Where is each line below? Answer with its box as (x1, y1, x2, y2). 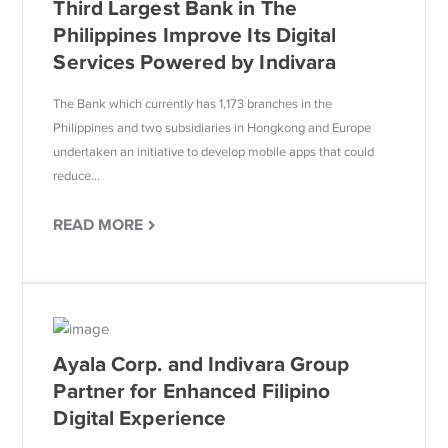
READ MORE (53, 215, 144, 234)
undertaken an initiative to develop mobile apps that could (53, 143, 375, 159)
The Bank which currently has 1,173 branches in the (53, 95, 333, 111)
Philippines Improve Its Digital (53, 22, 337, 47)
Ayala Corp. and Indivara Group (53, 351, 350, 376)
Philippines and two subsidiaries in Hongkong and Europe (53, 119, 372, 135)
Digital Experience (53, 405, 227, 430)
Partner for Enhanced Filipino (53, 378, 331, 403)
